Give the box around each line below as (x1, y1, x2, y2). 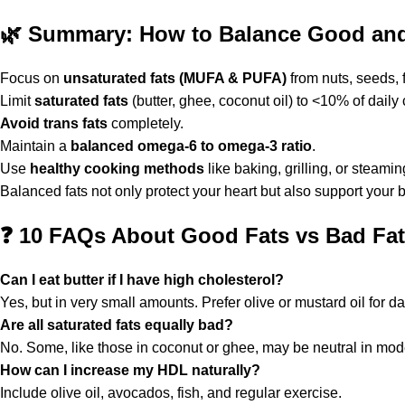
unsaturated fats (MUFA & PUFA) (63, 71, 287, 86)
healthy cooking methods (30, 161, 204, 176)
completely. (108, 116, 184, 131)
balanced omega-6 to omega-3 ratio (71, 138, 312, 154)
